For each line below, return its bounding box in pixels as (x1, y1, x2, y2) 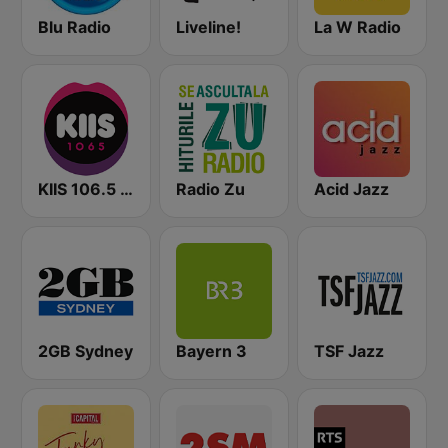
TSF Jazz (314, 341, 384, 361)
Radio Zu (176, 179, 245, 199)
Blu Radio (38, 17, 111, 37)
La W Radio (314, 17, 401, 37)
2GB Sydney (38, 341, 133, 361)
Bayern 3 (176, 341, 247, 361)
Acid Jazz (314, 179, 389, 199)
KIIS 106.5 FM (120, 179, 133, 199)
